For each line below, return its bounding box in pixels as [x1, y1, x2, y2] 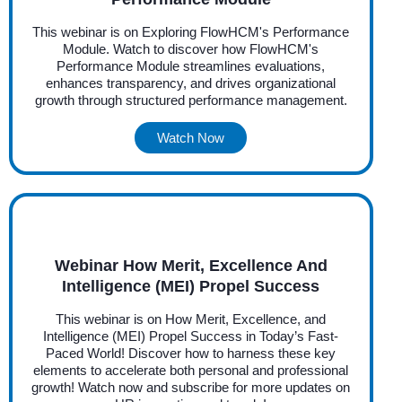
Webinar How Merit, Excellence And [54, 256, 328, 275]
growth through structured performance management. [34, 92, 347, 108]
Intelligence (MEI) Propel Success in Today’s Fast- [43, 328, 339, 344]
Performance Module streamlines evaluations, [57, 57, 326, 74]
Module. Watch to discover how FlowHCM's [63, 40, 319, 57]
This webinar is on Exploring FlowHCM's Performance [32, 23, 350, 39]
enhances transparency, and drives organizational [46, 74, 336, 91]
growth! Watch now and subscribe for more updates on [31, 379, 351, 395]
